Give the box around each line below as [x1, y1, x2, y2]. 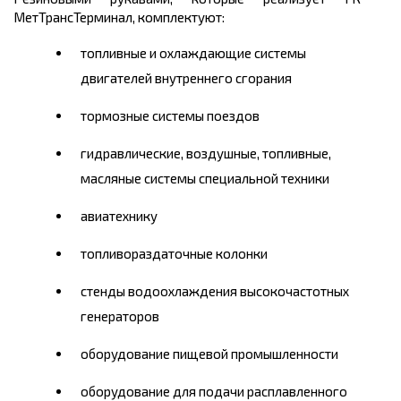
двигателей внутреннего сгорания [81, 70, 292, 87]
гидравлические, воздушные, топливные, [81, 145, 331, 162]
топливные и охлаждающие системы [81, 45, 306, 62]
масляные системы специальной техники [81, 170, 329, 187]
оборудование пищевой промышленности [81, 346, 338, 363]
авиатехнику [81, 208, 158, 225]
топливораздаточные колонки [81, 245, 268, 262]
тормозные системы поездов [81, 107, 260, 124]
